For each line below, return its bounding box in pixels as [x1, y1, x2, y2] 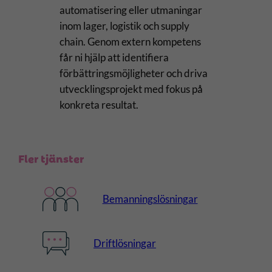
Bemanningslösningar [102, 192, 198, 205]
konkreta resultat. [59, 98, 138, 111]
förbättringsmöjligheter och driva [59, 66, 208, 80]
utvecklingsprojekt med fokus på [59, 82, 203, 95]
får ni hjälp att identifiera [59, 50, 169, 64]
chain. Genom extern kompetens [59, 35, 201, 48]
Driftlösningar [93, 237, 156, 250]
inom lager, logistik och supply [59, 19, 189, 32]
